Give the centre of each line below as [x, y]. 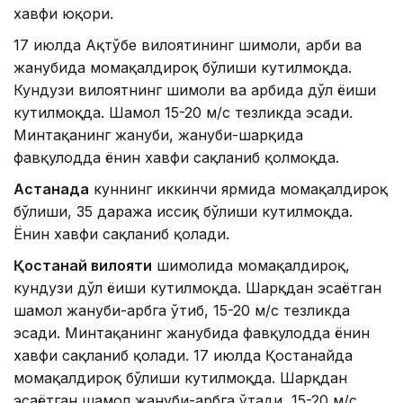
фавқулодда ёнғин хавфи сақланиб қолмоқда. [176, 158]
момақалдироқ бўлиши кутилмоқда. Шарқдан [180, 378]
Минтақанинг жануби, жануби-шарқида [158, 135]
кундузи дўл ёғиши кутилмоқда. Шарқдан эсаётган [197, 288]
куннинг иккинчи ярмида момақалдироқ [238, 189]
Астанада [51, 189]
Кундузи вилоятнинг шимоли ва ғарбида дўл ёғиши [195, 90]
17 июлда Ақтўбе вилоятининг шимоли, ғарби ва [188, 45]
